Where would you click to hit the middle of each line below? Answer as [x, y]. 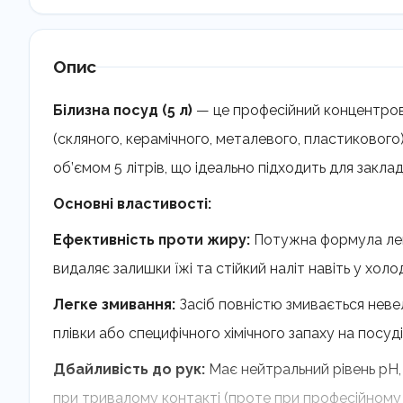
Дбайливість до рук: [129, 369]
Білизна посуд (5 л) [123, 110]
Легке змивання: [114, 304]
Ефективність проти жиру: [152, 240]
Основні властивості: [132, 204]
